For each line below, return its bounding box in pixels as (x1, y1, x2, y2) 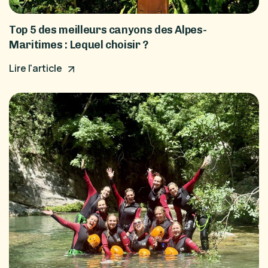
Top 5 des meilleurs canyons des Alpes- (9, 23, 207, 37)
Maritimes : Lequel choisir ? (9, 38, 148, 52)
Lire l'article (9, 62, 64, 75)
